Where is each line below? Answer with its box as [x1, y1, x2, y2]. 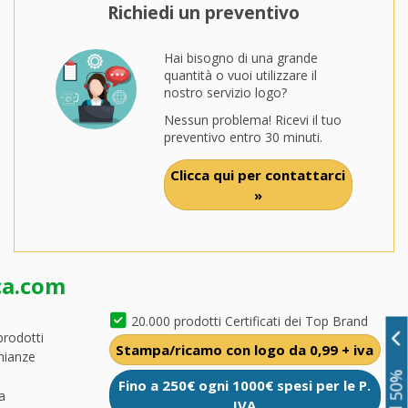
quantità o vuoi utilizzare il [163, 66, 317, 84]
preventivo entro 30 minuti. [163, 127, 322, 146]
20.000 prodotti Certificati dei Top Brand [130, 311, 368, 330]
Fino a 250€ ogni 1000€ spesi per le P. [118, 376, 372, 395]
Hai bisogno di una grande [163, 48, 318, 66]
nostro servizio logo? [163, 83, 287, 101]
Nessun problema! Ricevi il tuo [163, 110, 342, 128]
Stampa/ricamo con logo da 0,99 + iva [116, 341, 374, 360]
